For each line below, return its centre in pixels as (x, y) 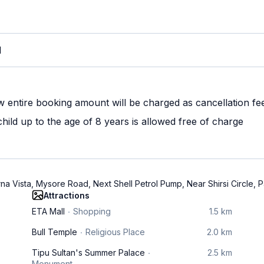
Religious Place (115, 232)
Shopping (92, 211)
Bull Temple (55, 232)
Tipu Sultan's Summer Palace (88, 253)
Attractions (67, 195)
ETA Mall (48, 211)
